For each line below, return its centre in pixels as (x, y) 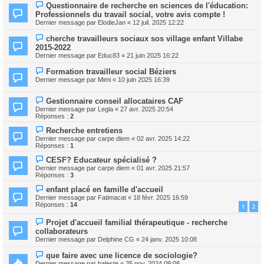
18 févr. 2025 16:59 (161, 197)
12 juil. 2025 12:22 (158, 22)
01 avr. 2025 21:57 (163, 168)
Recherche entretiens (85, 130)
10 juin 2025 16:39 (144, 79)
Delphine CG (116, 240)
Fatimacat (112, 197)
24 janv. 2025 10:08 (169, 240)
